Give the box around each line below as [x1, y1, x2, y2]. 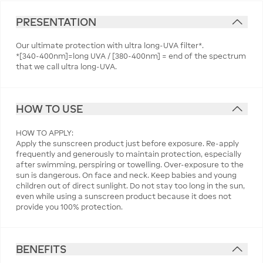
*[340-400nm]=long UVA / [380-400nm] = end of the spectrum [15, 52, 246, 61]
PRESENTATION [15, 16, 96, 28]
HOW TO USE [15, 103, 83, 116]
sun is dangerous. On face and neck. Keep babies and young [15, 170, 237, 180]
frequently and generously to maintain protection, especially [15, 149, 241, 159]
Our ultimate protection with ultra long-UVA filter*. [15, 41, 204, 50]
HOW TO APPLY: [15, 128, 73, 137]
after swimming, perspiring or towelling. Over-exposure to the [15, 160, 244, 169]
